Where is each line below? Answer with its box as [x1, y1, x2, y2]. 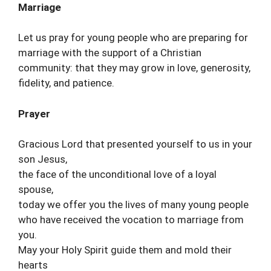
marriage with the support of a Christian [18, 47, 201, 59]
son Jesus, [18, 153, 67, 165]
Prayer [18, 107, 50, 120]
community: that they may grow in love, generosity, [18, 62, 250, 74]
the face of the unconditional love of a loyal [18, 168, 217, 180]
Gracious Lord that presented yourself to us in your [18, 138, 252, 150]
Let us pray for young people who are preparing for [18, 31, 248, 44]
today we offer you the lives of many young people [18, 198, 249, 211]
